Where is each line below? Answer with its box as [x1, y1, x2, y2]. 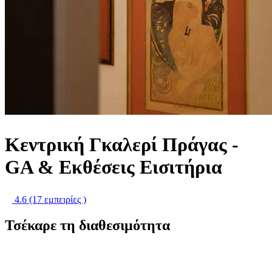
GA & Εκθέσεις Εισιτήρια [5, 155, 222, 178]
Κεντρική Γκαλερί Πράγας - [5, 133, 239, 155]
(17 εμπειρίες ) [29, 194, 86, 205]
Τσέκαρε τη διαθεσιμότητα [5, 217, 170, 233]
